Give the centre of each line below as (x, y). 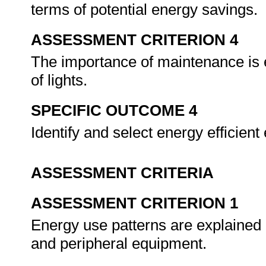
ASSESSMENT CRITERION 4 (134, 40)
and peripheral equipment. (121, 243)
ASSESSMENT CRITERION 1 (134, 203)
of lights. (61, 80)
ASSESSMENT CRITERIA (122, 173)
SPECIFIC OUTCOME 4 (114, 110)
